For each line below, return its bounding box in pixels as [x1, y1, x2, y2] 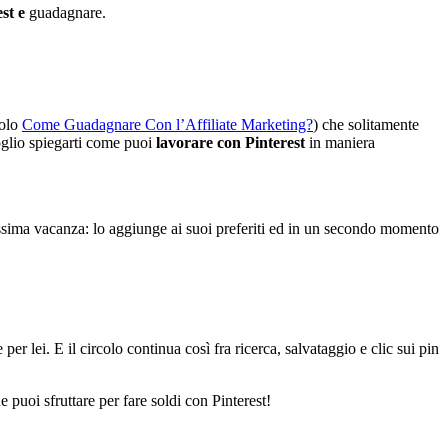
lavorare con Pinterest [156, 133, 305, 151]
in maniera [305, 133, 375, 151]
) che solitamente [313, 115, 419, 133]
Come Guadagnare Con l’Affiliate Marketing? [22, 115, 313, 133]
